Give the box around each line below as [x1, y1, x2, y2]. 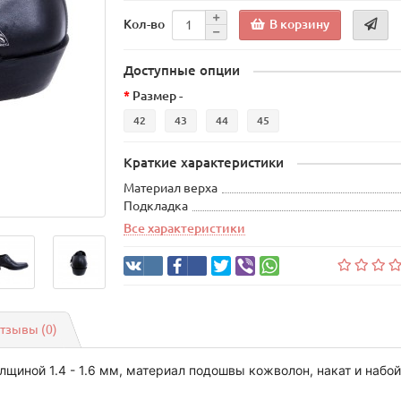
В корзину [269, 16, 330, 31]
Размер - [132, 89, 183, 104]
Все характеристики [124, 221, 246, 236]
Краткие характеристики [124, 155, 285, 171]
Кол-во [124, 16, 166, 31]
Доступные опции [124, 63, 241, 79]
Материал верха [124, 181, 218, 196]
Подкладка [124, 199, 189, 214]
